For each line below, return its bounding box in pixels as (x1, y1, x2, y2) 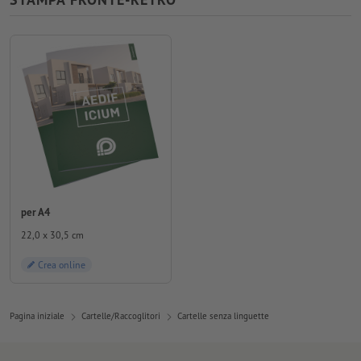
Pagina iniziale (10, 310, 64, 322)
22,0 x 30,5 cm (21, 228, 84, 241)
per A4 (21, 205, 50, 219)
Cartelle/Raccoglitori (81, 310, 160, 322)
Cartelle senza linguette (177, 310, 269, 322)
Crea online (38, 258, 85, 271)
